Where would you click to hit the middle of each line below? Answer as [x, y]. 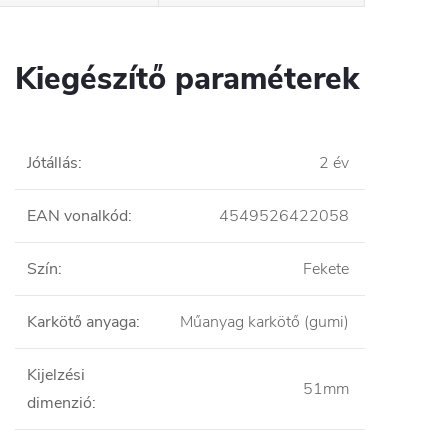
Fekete [326, 268]
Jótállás [52, 162]
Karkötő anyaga [81, 321]
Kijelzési [56, 374]
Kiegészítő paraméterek [187, 78]
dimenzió [59, 402]
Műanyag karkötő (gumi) [264, 321]
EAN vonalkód [77, 215]
